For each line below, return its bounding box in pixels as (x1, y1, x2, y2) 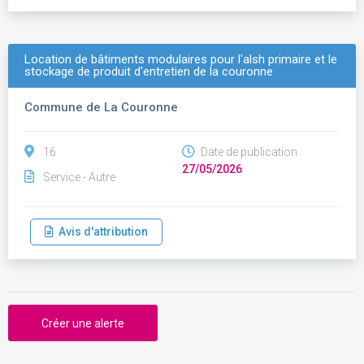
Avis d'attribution (54, 225, 148, 238)
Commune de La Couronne (24, 100, 178, 115)
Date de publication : (198, 145, 302, 158)
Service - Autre (43, 171, 115, 184)
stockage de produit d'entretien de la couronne (24, 64, 273, 79)
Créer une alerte (41, 317, 124, 330)
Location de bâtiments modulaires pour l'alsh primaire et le (24, 52, 337, 67)
